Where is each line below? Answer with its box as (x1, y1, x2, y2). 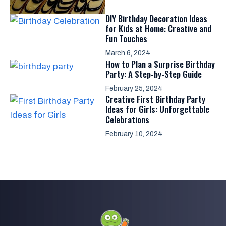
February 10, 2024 (105, 130, 162, 138)
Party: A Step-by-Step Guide (105, 67, 202, 80)
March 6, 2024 (105, 49, 150, 57)
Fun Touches (105, 32, 147, 45)
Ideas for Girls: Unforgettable (105, 102, 209, 116)
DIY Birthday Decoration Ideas (105, 12, 207, 25)
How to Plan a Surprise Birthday (105, 57, 215, 70)
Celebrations (105, 112, 149, 126)
